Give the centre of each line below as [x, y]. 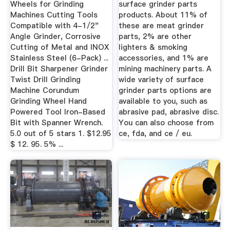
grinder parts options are [165, 90]
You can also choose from [166, 122]
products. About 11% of [163, 15]
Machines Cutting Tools [54, 15]
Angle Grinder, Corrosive [55, 36]
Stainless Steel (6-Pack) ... [59, 58]
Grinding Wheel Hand [48, 101]
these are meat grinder [161, 25]
